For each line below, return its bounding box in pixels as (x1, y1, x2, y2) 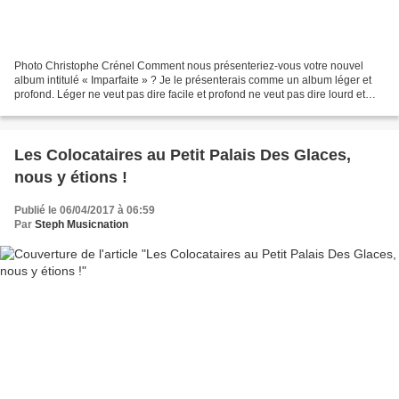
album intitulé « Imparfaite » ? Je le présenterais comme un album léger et (14, 74, 371, 87)
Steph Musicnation (35, 218, 128, 232)
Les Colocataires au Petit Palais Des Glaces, (14, 146, 351, 165)
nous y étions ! (14, 168, 127, 187)
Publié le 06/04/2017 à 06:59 (14, 204, 155, 217)
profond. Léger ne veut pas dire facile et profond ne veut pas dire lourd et (14, 88, 365, 102)
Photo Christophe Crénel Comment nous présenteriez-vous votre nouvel (14, 60, 137, 73)
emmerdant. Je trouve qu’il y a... (14, 102, 167, 116)
